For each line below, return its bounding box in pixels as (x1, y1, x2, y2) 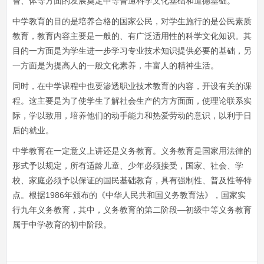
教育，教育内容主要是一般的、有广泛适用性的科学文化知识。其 (12, 31, 252, 41)
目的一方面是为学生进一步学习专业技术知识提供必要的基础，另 (12, 46, 252, 55)
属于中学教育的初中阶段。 (12, 220, 111, 229)
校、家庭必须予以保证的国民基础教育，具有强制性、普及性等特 (12, 176, 252, 185)
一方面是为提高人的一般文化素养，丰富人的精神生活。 (12, 61, 219, 70)
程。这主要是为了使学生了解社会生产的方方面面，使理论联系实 (12, 96, 252, 105)
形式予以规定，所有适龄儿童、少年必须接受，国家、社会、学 (12, 161, 243, 170)
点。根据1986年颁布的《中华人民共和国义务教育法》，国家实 (12, 190, 246, 200)
